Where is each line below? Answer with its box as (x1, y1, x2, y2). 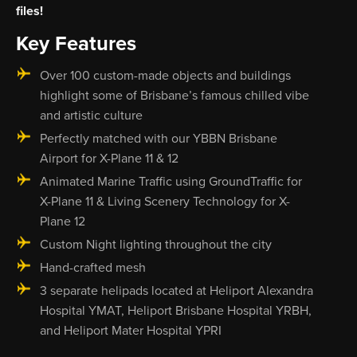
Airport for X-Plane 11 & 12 (40, 150, 178, 167)
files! (16, 3, 43, 19)
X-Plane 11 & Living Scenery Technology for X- (40, 193, 290, 210)
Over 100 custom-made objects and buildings (40, 67, 291, 84)
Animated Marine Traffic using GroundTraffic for (40, 173, 302, 190)
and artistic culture (40, 107, 143, 124)
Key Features (16, 31, 136, 56)
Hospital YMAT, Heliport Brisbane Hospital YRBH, (40, 302, 312, 319)
